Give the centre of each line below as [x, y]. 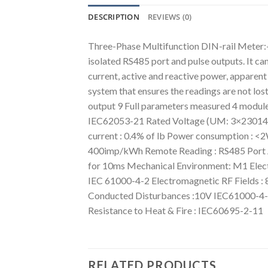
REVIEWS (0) [170, 16]
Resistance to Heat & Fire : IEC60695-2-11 [176, 210]
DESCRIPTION [114, 16]
